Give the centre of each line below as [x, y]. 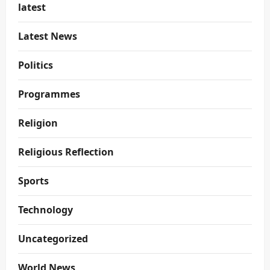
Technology [46, 210]
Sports [33, 181]
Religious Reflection [66, 152]
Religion [38, 123]
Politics [36, 65]
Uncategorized [53, 239]
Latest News [48, 36]
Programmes [49, 94]
